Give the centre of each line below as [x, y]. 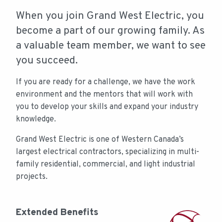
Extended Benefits [57, 213]
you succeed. [47, 61]
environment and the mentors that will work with [104, 95]
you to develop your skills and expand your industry [107, 107]
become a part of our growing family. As [110, 31]
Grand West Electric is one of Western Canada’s [100, 140]
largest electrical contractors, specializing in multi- [108, 152]
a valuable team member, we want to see [111, 46]
